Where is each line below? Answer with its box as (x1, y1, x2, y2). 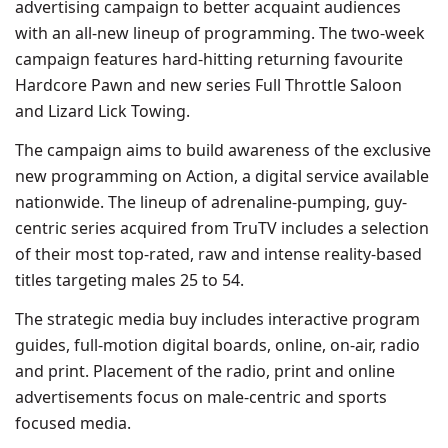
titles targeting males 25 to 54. (15, 269, 244, 291)
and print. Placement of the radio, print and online (15, 360, 395, 382)
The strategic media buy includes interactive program (15, 308, 420, 330)
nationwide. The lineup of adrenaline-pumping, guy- (15, 191, 407, 213)
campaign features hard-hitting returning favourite (15, 48, 403, 70)
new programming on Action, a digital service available (15, 165, 429, 187)
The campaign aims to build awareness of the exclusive (15, 139, 431, 161)
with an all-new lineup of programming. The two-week (15, 22, 425, 44)
